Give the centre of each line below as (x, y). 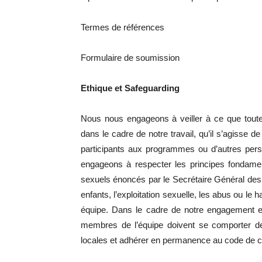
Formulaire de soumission (130, 58)
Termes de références (123, 27)
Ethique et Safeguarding (130, 88)
